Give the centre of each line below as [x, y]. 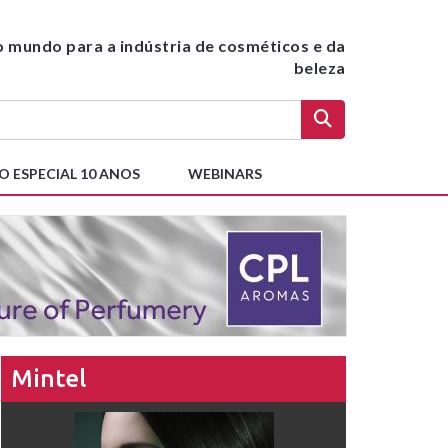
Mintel [48, 378]
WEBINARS [224, 173]
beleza [319, 67]
